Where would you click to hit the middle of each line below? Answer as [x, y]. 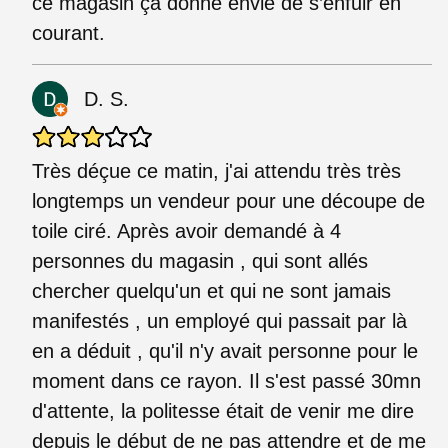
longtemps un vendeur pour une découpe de [228, 200]
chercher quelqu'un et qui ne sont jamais [211, 290]
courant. [68, 32]
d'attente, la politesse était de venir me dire [223, 410]
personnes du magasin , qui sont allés [200, 260]
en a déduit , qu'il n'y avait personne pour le [225, 350]
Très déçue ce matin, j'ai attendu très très [216, 170]
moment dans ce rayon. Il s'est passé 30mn [226, 380]
